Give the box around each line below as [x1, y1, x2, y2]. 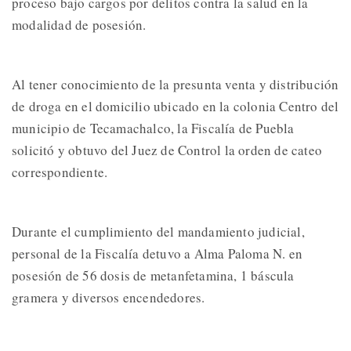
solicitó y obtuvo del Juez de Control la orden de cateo [12, 141, 323, 160]
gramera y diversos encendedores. [12, 288, 205, 307]
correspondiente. [12, 163, 108, 182]
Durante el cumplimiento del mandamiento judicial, [12, 223, 305, 241]
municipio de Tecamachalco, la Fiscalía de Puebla [12, 119, 295, 138]
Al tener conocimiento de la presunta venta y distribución [12, 75, 339, 94]
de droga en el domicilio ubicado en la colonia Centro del [12, 97, 339, 116]
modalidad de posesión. [12, 16, 147, 34]
